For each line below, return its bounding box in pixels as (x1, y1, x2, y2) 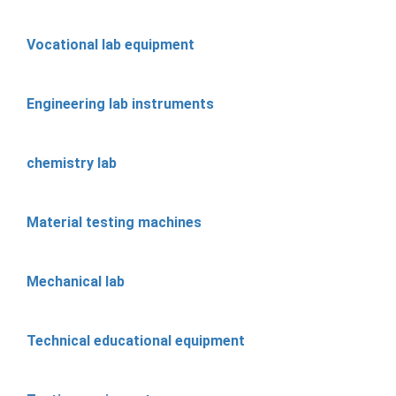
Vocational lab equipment (27, 35, 194, 53)
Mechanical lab (27, 272, 125, 290)
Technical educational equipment (27, 331, 245, 349)
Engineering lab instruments (27, 95, 214, 112)
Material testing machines (27, 213, 202, 231)
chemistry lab (27, 154, 117, 171)
